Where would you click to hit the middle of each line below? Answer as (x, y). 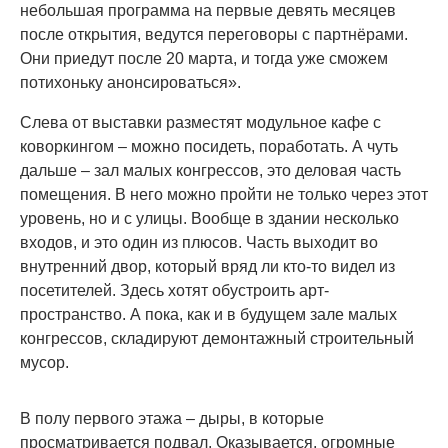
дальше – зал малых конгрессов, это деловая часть (210, 170)
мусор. (44, 362)
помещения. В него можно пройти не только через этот (224, 194)
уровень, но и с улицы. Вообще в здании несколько (209, 218)
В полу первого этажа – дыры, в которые (172, 418)
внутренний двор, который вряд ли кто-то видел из (207, 266)
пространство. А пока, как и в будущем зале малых (208, 314)
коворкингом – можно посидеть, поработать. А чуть (209, 146)
